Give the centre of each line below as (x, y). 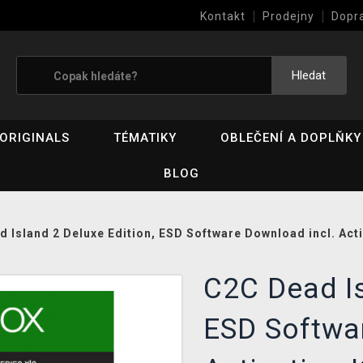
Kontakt (223, 16)
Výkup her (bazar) (253, 45)
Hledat (309, 75)
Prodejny (288, 16)
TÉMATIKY (145, 138)
